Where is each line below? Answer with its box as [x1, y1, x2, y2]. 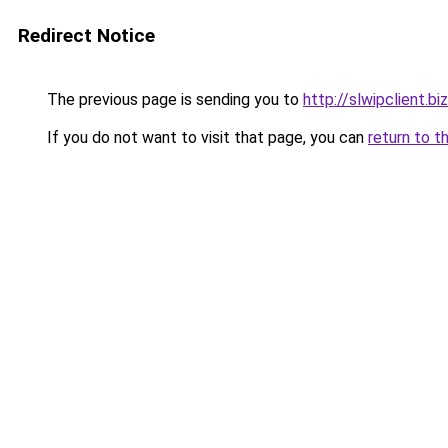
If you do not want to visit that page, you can [43, 128, 368, 147]
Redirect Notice [18, 24, 155, 47]
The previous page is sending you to [43, 90, 303, 109]
